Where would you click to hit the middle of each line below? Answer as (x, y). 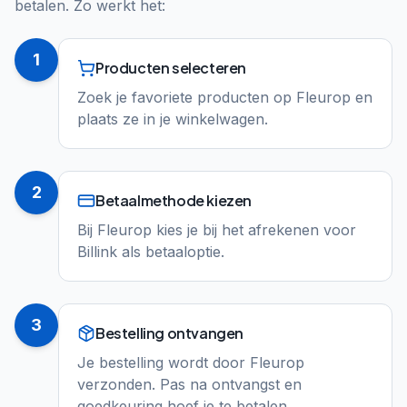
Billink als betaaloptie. (151, 252)
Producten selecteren (171, 68)
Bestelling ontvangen (169, 333)
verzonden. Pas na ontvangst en (189, 384)
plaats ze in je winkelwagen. (173, 119)
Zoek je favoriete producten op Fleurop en (225, 97)
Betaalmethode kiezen (174, 200)
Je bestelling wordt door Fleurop (191, 362)
